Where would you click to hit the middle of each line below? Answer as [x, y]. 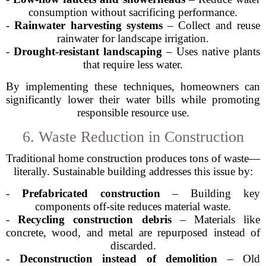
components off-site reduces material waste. [133, 206]
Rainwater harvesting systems [88, 25]
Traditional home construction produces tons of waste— [133, 158]
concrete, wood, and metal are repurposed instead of [133, 232]
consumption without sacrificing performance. [133, 12]
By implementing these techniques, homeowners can [133, 86]
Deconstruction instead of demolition [118, 259]
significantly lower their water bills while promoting [133, 99]
